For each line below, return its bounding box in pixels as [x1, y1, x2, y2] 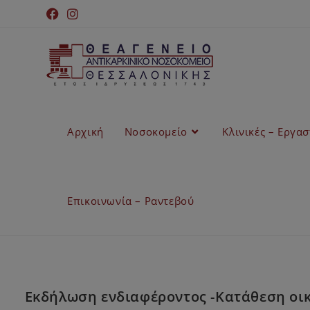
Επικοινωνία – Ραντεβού [67, 194, 194, 208]
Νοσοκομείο [124, 125, 188, 138]
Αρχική [67, 125, 104, 138]
